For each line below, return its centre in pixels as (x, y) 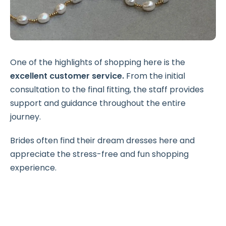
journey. (25, 117)
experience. (33, 167)
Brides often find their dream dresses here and (102, 140)
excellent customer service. (67, 76)
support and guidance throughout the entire (98, 103)
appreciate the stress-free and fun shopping (99, 154)
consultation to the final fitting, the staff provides (107, 89)
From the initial (155, 76)
